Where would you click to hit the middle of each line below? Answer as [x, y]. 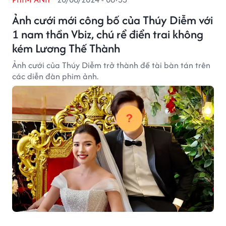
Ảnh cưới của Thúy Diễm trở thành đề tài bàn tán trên [111, 65]
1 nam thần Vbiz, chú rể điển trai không [108, 34]
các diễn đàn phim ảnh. [55, 76]
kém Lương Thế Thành [66, 48]
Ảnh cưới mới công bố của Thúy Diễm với [112, 20]
